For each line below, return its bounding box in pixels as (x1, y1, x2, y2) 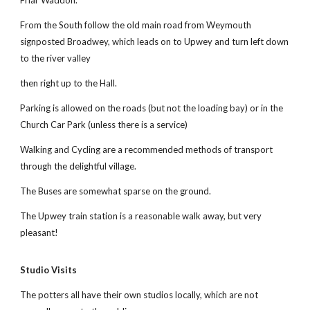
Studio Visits (20, 264, 77, 275)
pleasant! (20, 227, 59, 238)
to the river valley (20, 53, 91, 64)
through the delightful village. (20, 161, 137, 172)
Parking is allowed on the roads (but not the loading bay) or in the (20, 102, 284, 113)
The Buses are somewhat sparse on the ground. (20, 185, 212, 197)
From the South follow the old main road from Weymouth (20, 19, 252, 30)
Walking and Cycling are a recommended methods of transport (20, 144, 273, 155)
